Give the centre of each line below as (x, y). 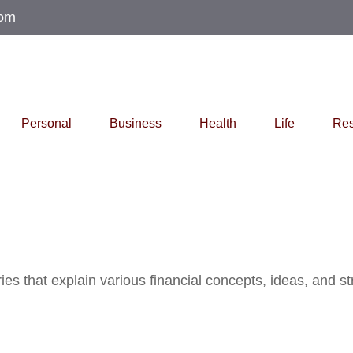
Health (218, 123)
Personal (46, 123)
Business (136, 123)
